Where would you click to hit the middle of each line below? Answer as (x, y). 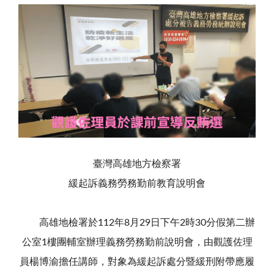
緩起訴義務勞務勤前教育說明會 (137, 184)
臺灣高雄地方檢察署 (137, 164)
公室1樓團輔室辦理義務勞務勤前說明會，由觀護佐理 (137, 243)
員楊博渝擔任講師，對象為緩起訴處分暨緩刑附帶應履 (137, 262)
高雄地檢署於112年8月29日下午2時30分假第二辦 (137, 223)
